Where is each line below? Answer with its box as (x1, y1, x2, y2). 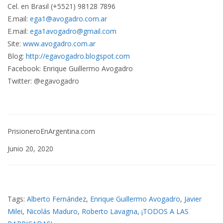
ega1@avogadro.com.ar (30, 13, 107, 23)
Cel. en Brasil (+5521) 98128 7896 (7, 1, 115, 11)
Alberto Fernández (27, 194, 86, 204)
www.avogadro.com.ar (23, 38, 96, 48)
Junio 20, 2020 (7, 143, 53, 153)
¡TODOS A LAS (141, 206, 189, 216)
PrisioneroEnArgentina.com (7, 126, 95, 136)
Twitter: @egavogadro (7, 76, 79, 86)
